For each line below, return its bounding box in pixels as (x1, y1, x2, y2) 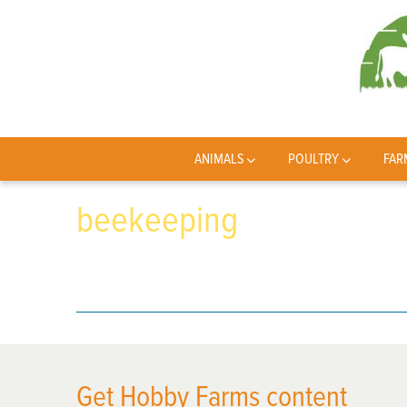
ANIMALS (194, 150, 244, 168)
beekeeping (76, 198, 238, 243)
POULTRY (288, 150, 340, 168)
